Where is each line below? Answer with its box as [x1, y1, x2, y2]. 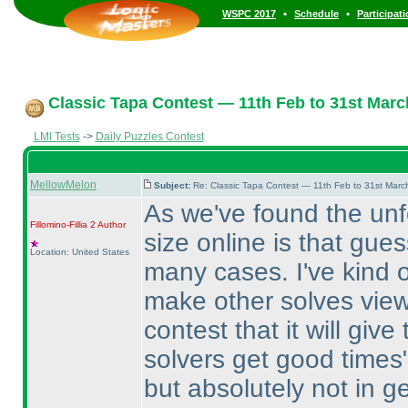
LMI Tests [33, 130, 80, 143]
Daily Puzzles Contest [95, 130, 204, 143]
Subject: [153, 180, 193, 190]
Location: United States [29, 247, 129, 257]
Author [95, 219, 126, 229]
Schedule [294, 8, 339, 19]
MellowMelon [29, 178, 97, 191]
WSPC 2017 [222, 8, 276, 19]
